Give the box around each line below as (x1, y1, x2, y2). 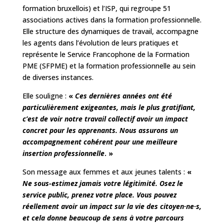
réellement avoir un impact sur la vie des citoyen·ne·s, (22, 201, 201, 211)
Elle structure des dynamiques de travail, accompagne (22, 26, 198, 36)
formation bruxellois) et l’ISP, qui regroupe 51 (22, 3, 171, 13)
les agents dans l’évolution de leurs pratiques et (22, 38, 178, 48)
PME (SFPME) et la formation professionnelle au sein (22, 61, 195, 71)
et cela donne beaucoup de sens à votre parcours (22, 213, 184, 223)
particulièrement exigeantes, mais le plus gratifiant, (22, 102, 195, 112)
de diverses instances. (22, 72, 93, 82)
